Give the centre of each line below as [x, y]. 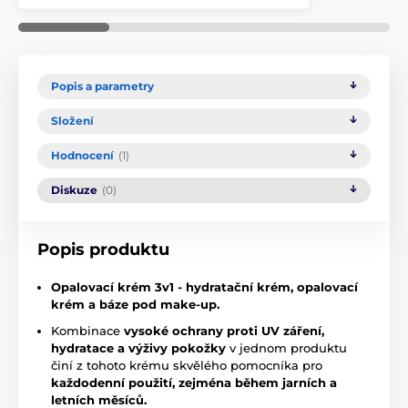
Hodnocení [82, 155]
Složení [72, 120]
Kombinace [87, 330]
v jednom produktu [286, 347]
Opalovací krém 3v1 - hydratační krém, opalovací [204, 286]
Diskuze [74, 189]
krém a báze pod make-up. [135, 304]
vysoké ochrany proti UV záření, [224, 330]
